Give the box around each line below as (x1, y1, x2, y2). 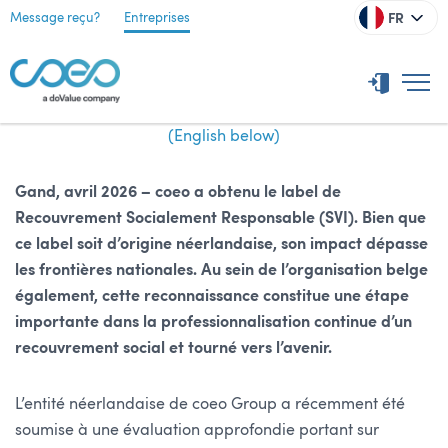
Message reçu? (10, 10, 100, 25)
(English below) (168, 126, 280, 145)
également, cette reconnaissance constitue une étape (15, 286, 409, 305)
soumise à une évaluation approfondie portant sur (15, 420, 379, 439)
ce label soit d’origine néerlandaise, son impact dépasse (15, 234, 428, 253)
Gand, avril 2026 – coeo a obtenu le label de (15, 182, 341, 201)
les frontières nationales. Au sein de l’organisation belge (15, 260, 428, 279)
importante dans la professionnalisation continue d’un (15, 312, 412, 331)
